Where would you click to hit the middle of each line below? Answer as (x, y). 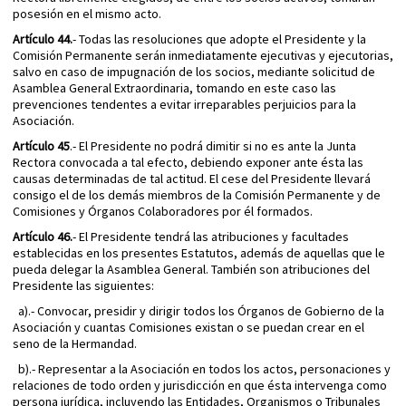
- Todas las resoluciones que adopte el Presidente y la (219, 39)
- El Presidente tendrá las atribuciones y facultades (211, 237)
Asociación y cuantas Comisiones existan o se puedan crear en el (188, 328)
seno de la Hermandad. (75, 344)
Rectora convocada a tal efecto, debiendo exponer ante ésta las (188, 163)
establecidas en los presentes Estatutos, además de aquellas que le (199, 253)
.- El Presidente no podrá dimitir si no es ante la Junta (213, 146)
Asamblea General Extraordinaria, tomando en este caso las (174, 88)
